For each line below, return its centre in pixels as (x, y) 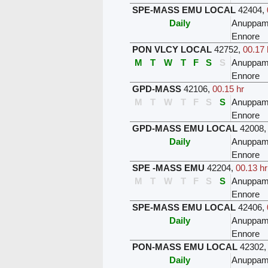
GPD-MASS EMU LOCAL (185, 128)
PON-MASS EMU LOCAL (185, 246)
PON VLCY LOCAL (172, 49)
